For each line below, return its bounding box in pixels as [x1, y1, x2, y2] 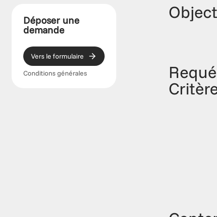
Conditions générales [23, 69, 87, 77]
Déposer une [23, 14, 79, 26]
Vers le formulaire [31, 52, 84, 61]
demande [23, 24, 64, 36]
